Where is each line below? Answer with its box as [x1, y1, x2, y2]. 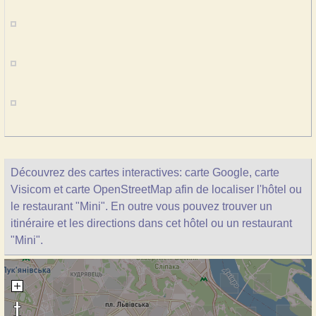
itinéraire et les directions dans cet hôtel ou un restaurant [11, 217, 292, 229]
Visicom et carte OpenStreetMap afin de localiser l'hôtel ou [11, 183, 302, 195]
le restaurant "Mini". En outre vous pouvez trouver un [11, 200, 272, 212]
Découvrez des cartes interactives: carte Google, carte [11, 166, 279, 178]
